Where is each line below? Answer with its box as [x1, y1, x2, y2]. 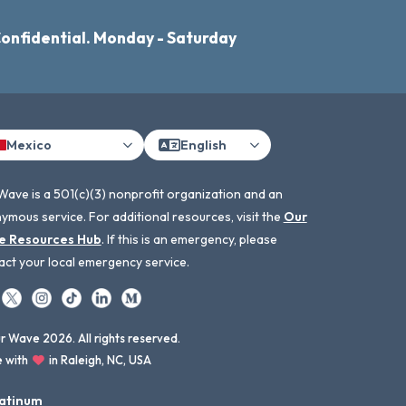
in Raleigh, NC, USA [45, 352, 151, 367]
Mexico [5, 136, 52, 153]
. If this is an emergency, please [101, 231, 277, 247]
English [179, 136, 227, 153]
